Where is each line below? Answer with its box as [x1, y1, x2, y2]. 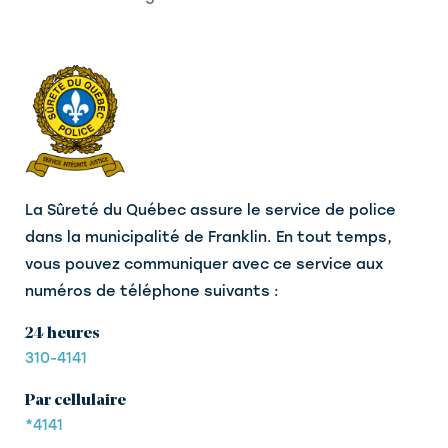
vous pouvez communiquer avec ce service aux [25, 255, 383, 274]
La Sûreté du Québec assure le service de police [25, 201, 396, 220]
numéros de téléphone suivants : [25, 282, 279, 301]
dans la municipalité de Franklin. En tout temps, [25, 228, 392, 247]
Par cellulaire [25, 393, 126, 410]
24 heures [25, 326, 100, 343]
